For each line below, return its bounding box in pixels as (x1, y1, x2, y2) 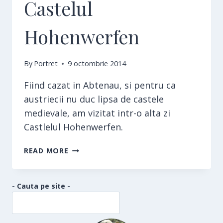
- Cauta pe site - (12, 181, 70, 191)
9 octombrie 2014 (68, 59, 126, 69)
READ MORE (24, 146, 69, 156)
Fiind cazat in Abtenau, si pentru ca (24, 79, 176, 92)
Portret (34, 59, 58, 69)
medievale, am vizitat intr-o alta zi (24, 107, 170, 119)
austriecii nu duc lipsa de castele (24, 93, 164, 106)
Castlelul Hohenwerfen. (24, 121, 125, 133)
